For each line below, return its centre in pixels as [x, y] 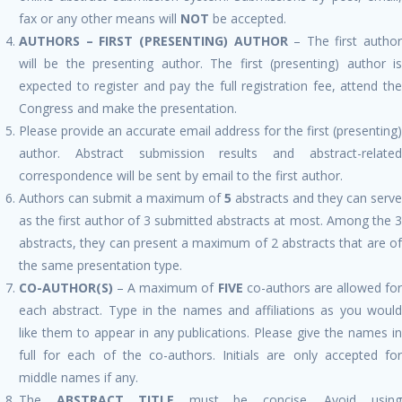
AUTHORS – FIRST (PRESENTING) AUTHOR [153, 40]
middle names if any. [79, 377]
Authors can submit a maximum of [122, 197]
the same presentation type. [100, 265]
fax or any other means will [100, 18]
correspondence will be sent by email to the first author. [181, 175]
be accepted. [248, 18]
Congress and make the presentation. [128, 108]
